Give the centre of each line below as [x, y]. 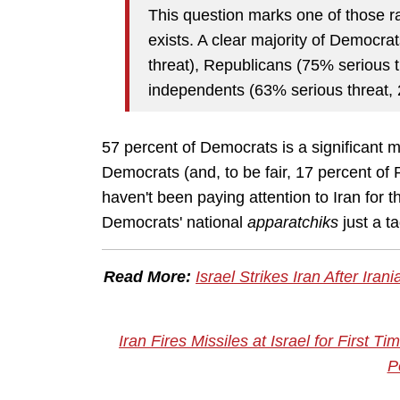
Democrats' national [175, 223]
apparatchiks [293, 223]
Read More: [147, 277]
